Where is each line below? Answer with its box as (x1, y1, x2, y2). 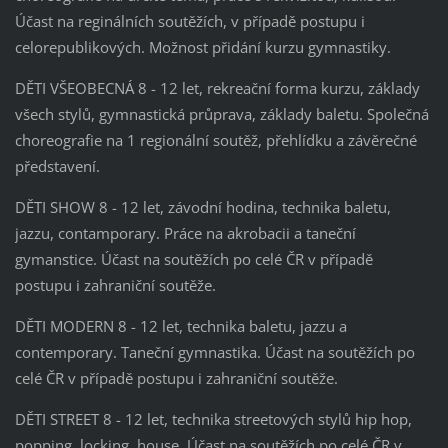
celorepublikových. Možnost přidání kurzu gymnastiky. (14, 36, 391, 57)
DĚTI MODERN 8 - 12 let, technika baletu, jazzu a (14, 315, 347, 336)
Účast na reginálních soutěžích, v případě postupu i (14, 10, 365, 31)
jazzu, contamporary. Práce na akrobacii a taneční (14, 222, 356, 243)
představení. (14, 155, 100, 176)
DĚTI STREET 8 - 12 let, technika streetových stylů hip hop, (14, 408, 412, 429)
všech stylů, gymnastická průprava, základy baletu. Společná (14, 103, 429, 124)
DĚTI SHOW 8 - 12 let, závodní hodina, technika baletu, (14, 196, 391, 217)
